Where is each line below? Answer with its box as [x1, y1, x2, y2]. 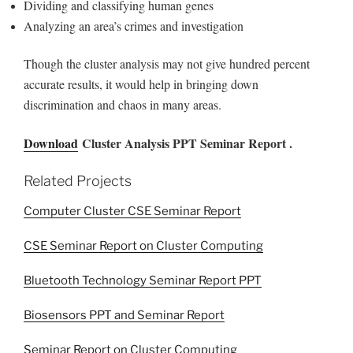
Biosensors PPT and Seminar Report [24, 307, 225, 322]
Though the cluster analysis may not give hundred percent [24, 55, 310, 72]
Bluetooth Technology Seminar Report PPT [24, 273, 262, 288]
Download [24, 133, 78, 152]
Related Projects [24, 173, 132, 190]
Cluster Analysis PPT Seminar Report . [78, 133, 292, 152]
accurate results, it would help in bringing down [24, 76, 258, 93]
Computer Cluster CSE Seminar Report [24, 203, 241, 218]
